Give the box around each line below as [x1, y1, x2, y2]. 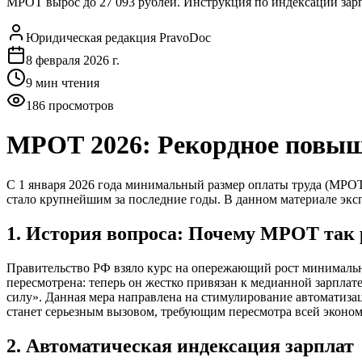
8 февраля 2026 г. [26, 53, 120, 67]
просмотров [45, 99, 114, 112]
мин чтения [32, 76, 99, 90]
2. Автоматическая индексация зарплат [6, 335, 354, 356]
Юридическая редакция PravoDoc [26, 31, 211, 44]
